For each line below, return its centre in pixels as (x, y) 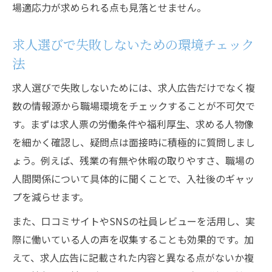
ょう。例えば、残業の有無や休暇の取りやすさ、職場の (133, 160)
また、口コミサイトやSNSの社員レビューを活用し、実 (134, 221)
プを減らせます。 (50, 197)
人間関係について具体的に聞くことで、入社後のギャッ (133, 178)
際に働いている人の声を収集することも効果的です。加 (133, 239)
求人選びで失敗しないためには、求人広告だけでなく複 (134, 87)
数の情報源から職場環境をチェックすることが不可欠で (134, 106)
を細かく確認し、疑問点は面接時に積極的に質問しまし (134, 142)
